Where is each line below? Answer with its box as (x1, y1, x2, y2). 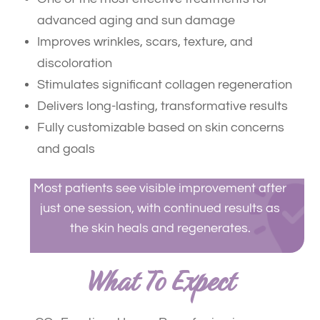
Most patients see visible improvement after (34, 181, 286, 196)
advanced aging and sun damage (37, 13, 236, 27)
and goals (37, 141, 96, 156)
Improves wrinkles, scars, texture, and (37, 34, 254, 49)
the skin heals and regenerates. (69, 221, 251, 236)
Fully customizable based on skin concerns (37, 120, 285, 134)
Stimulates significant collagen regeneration (37, 77, 293, 91)
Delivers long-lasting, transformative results (37, 99, 289, 113)
